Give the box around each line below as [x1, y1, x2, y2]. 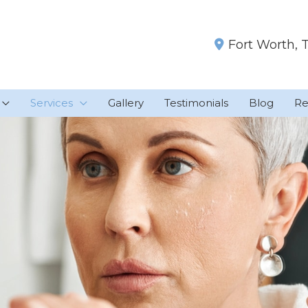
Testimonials [164, 96, 228, 109]
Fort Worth [228, 36, 295, 52]
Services [30, 96, 73, 109]
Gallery [108, 96, 144, 109]
